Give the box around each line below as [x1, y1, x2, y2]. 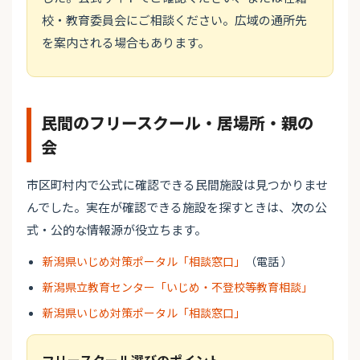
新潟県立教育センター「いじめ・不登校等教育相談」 [43, 279, 313, 296]
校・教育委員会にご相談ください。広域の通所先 [42, 11, 307, 29]
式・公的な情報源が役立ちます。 [27, 221, 207, 239]
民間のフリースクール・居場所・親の [41, 111, 313, 135]
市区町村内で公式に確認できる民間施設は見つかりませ [27, 176, 328, 194]
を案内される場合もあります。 [42, 34, 210, 51]
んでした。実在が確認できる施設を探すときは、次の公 [27, 198, 327, 216]
